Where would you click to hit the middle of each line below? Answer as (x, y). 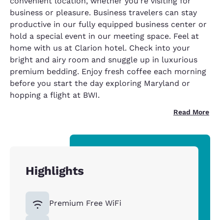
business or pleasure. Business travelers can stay (103, 13)
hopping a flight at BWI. (55, 95)
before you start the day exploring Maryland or (100, 83)
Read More (191, 112)
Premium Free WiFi (85, 203)
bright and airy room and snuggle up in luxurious (104, 60)
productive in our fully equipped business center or (108, 24)
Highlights (55, 171)
